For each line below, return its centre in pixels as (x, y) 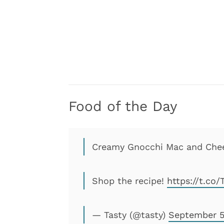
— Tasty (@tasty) (130, 215)
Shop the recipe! (129, 181)
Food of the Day (123, 106)
